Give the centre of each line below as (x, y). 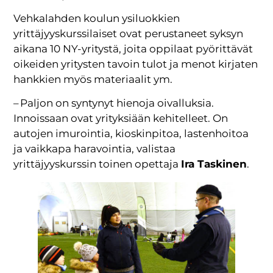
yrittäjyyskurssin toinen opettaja (97, 164)
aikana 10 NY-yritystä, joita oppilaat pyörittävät (133, 48)
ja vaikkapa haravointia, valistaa (95, 149)
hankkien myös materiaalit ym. (93, 79)
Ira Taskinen (214, 164)
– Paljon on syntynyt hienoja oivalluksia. (114, 103)
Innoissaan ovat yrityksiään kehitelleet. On (121, 119)
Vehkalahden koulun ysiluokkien (97, 18)
